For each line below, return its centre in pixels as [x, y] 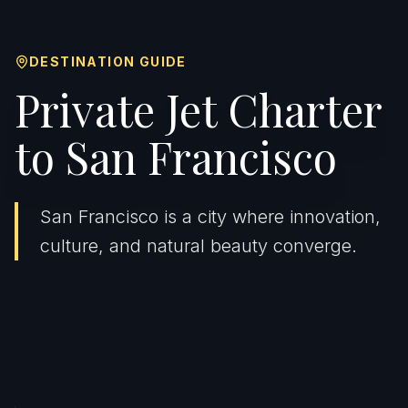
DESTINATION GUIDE [108, 61]
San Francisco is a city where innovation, [210, 216]
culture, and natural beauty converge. [199, 245]
